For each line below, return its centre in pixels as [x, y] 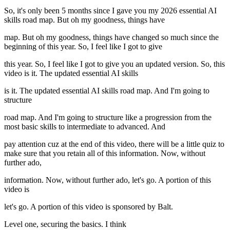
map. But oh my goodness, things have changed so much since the [111, 37]
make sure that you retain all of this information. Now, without [105, 154]
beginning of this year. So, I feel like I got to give [83, 47]
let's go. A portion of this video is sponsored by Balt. [89, 207]
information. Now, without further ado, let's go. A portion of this [108, 180]
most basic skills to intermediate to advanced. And [85, 127]
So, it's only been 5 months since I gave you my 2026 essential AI [110, 11]
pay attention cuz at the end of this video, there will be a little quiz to [114, 144]
